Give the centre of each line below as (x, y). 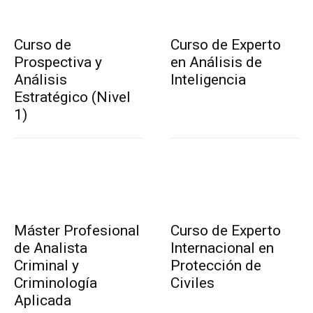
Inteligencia (208, 80)
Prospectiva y (58, 63)
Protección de (216, 266)
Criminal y (46, 266)
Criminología (56, 283)
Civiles (192, 283)
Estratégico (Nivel (72, 97)
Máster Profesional (77, 231)
